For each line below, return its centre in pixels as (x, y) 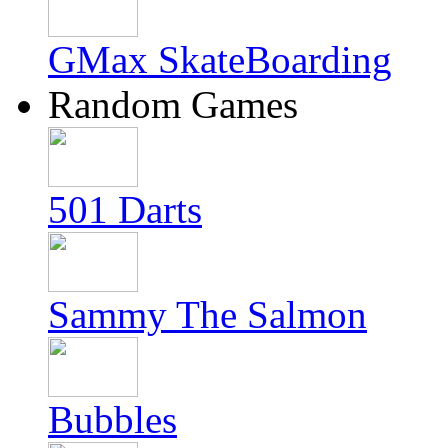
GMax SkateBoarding (220, 59)
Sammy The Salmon (207, 314)
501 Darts (125, 209)
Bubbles (112, 419)
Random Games (173, 104)
